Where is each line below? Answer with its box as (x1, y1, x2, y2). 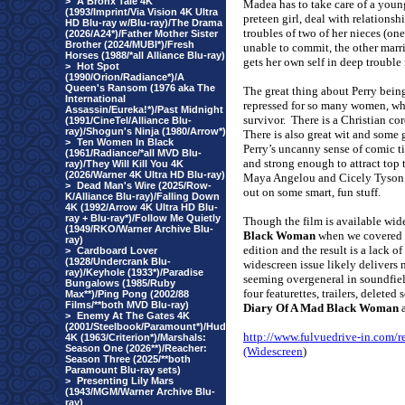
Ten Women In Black (77, 137, 174, 147)
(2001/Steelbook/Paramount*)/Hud (65, 321, 226, 332)
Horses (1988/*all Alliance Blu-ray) (65, 50, 225, 61)
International (65, 93, 126, 104)
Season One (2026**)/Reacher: (65, 343, 207, 353)
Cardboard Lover (77, 245, 157, 256)
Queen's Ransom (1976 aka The (65, 82, 215, 93)
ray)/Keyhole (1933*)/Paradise (65, 267, 203, 278)
